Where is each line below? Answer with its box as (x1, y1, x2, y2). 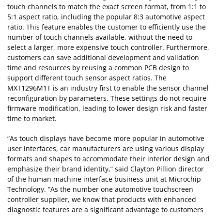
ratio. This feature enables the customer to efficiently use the (7, 22, 206, 32)
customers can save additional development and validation (7, 53, 199, 62)
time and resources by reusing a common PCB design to (7, 63, 189, 73)
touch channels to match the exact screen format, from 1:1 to (7, 2, 206, 12)
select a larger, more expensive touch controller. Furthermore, (7, 43, 209, 52)
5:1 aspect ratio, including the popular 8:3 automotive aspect (7, 12, 205, 22)
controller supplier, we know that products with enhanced (7, 195, 196, 204)
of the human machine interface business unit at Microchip (7, 174, 201, 184)
